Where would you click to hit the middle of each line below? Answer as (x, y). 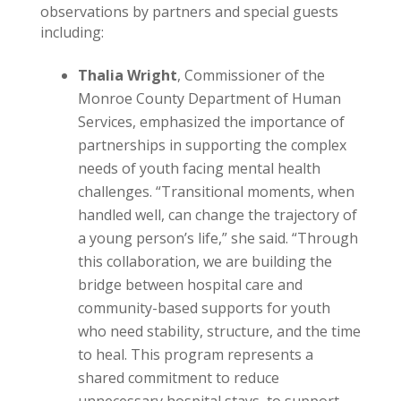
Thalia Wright (127, 76)
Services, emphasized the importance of (211, 122)
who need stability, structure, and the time (219, 332)
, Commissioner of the (251, 76)
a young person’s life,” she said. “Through (218, 239)
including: (72, 33)
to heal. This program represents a (195, 355)
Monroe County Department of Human (209, 99)
